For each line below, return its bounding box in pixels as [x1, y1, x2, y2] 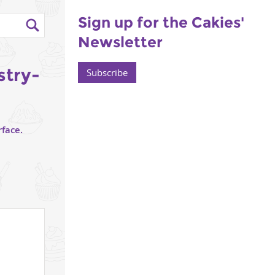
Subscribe [87, 66, 128, 79]
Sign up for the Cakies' [78, 14, 244, 31]
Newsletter [78, 33, 163, 51]
